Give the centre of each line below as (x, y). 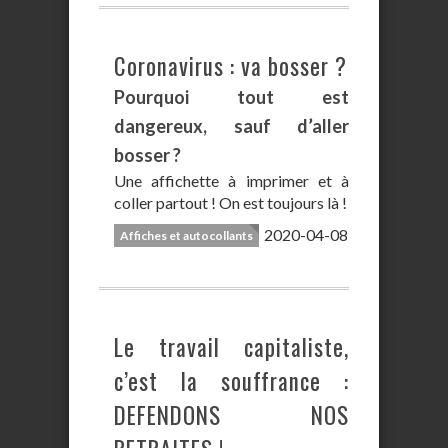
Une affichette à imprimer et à (231, 180)
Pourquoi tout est (231, 97)
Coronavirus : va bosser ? (230, 66)
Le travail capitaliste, (231, 347)
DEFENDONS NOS (231, 415)
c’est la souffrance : (231, 381)
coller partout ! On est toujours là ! (230, 202)
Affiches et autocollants (186, 235)
